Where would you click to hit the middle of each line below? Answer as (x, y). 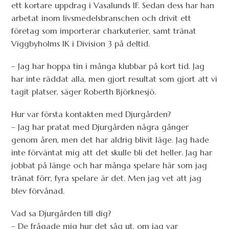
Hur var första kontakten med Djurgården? (91, 114)
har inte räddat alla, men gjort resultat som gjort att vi (114, 78)
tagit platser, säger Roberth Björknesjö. (84, 91)
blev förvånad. (38, 191)
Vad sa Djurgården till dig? (61, 213)
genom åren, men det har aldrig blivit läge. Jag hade (110, 140)
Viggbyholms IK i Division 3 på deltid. (81, 43)
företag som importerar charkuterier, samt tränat (104, 30)
